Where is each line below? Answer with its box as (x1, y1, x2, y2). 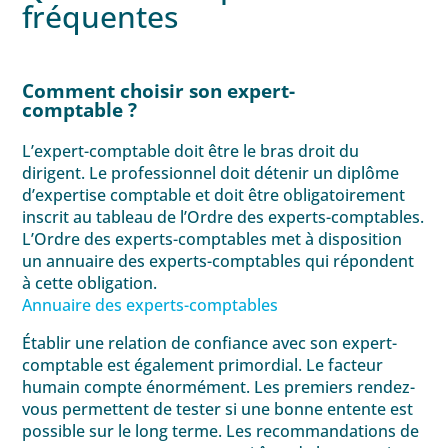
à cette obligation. (22, 271, 158, 294)
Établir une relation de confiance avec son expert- (22, 331, 398, 354)
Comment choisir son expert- (22, 77, 296, 104)
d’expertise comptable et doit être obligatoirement (22, 183, 406, 206)
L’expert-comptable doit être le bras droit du (22, 139, 360, 162)
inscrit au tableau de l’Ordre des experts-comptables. (22, 205, 425, 228)
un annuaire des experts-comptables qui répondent (22, 249, 415, 272)
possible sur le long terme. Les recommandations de (22, 419, 420, 442)
